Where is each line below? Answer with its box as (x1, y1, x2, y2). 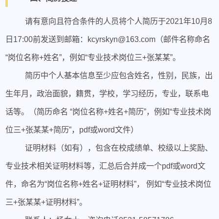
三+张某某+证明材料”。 (5, 197, 88, 206)
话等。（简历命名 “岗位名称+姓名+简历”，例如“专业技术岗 (5, 107, 212, 116)
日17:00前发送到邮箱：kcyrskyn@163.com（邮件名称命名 (5, 34, 211, 44)
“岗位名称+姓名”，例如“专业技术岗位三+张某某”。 (5, 52, 181, 62)
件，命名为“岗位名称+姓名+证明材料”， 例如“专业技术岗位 (5, 179, 212, 188)
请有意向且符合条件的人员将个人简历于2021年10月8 (24, 16, 212, 25)
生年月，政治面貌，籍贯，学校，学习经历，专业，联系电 (5, 88, 209, 98)
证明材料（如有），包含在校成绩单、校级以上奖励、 (24, 143, 213, 152)
